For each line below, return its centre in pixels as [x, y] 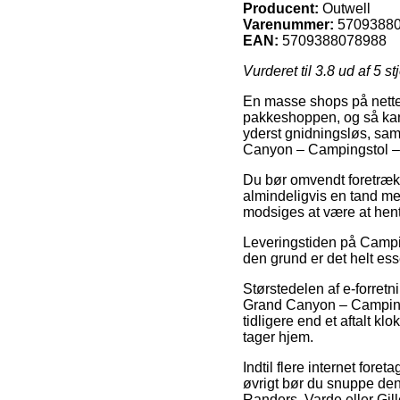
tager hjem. [278, 337]
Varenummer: [288, 24]
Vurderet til [279, 71]
